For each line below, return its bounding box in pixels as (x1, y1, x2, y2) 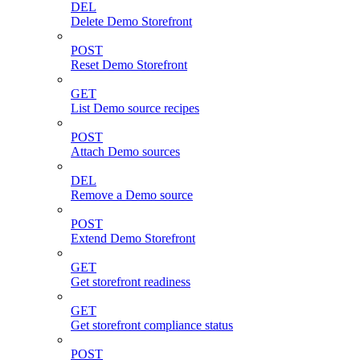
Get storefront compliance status (71, 318, 233, 333)
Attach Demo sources (71, 145, 180, 159)
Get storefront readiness (71, 275, 190, 289)
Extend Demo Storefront (71, 231, 195, 246)
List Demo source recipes (71, 101, 199, 116)
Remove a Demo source (71, 188, 193, 202)
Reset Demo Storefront (71, 58, 187, 72)
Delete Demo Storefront (71, 14, 192, 29)
